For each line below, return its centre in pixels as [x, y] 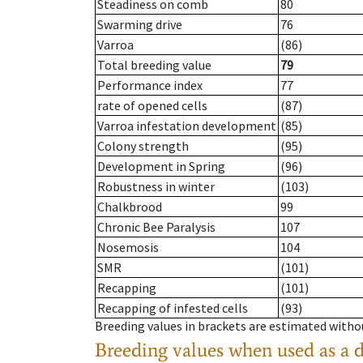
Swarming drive [140, 25]
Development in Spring [161, 167]
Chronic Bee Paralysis [156, 227]
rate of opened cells [152, 106]
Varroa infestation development [187, 126]
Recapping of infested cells [173, 308]
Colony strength [143, 146]
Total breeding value [154, 65]
